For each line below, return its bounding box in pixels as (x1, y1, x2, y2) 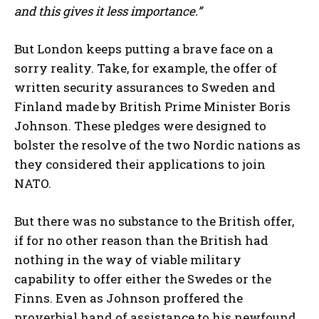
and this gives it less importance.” (14, 3, 202, 19)
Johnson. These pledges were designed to (14, 117, 266, 134)
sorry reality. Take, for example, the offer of (14, 60, 277, 76)
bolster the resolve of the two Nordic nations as (14, 137, 300, 153)
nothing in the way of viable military (14, 251, 241, 268)
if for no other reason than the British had (14, 232, 268, 249)
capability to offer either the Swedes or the (14, 271, 271, 287)
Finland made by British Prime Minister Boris (14, 98, 291, 115)
